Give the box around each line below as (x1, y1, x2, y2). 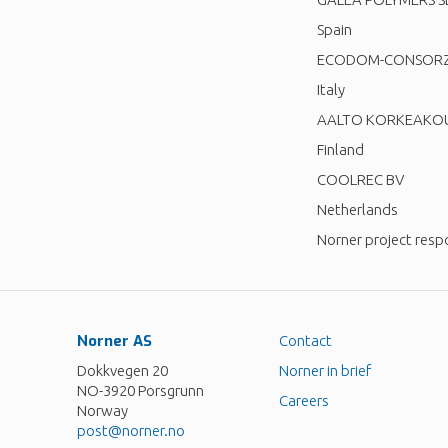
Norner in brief (278, 361, 371, 379)
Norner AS (77, 330, 152, 351)
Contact (278, 331, 332, 349)
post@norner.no (77, 421, 185, 439)
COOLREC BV (317, 170, 404, 188)
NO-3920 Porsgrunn (77, 381, 204, 399)
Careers (278, 391, 329, 409)
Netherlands (317, 200, 398, 218)
